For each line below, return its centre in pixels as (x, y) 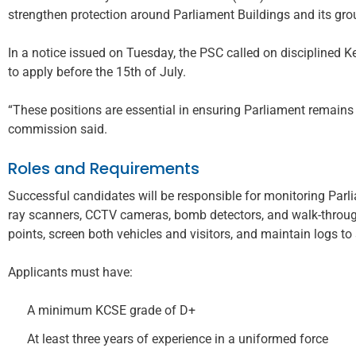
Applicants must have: (70, 272)
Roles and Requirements (104, 168)
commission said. (58, 129)
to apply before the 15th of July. (97, 72)
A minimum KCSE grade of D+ (111, 310)
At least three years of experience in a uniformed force (178, 339)
